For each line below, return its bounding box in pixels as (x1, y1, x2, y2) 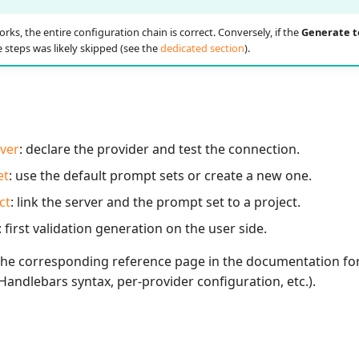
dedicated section (159, 40, 244, 55)
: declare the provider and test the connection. (19, 140, 300, 159)
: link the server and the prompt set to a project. (10, 193, 301, 212)
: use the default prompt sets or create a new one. (9, 167, 312, 185)
